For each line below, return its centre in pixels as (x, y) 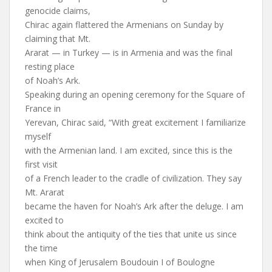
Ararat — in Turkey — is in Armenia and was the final (129, 53)
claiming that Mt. (58, 39)
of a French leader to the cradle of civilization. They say (133, 178)
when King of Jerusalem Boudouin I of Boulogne (120, 262)
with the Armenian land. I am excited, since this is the (129, 150)
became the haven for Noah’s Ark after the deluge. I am (134, 206)
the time (41, 248)
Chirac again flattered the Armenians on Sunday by (124, 25)
